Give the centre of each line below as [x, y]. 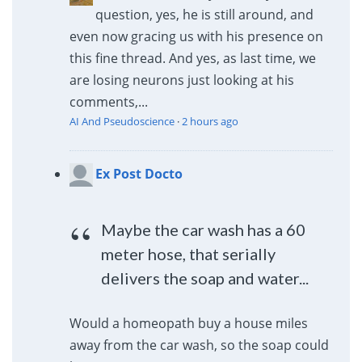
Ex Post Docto [139, 174]
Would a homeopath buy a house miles [188, 324]
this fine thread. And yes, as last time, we [192, 59]
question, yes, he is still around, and [204, 15]
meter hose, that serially [189, 254]
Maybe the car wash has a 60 [204, 230]
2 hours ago [210, 122]
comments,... [108, 102]
